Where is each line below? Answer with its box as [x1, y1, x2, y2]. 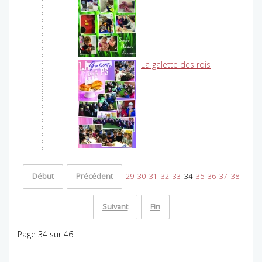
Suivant [102, 202, 128, 212]
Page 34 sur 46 [18, 229, 73, 240]
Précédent [76, 171, 113, 182]
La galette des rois [141, 59, 211, 71]
